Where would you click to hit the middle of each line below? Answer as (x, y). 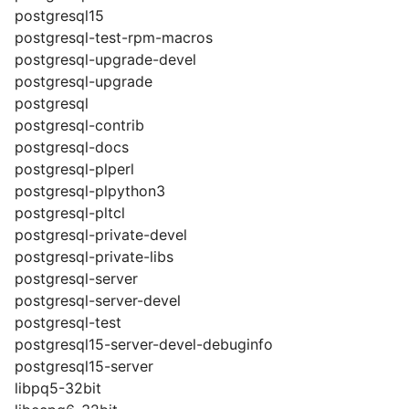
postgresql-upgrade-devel (105, 59)
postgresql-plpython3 (90, 191)
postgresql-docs (72, 147)
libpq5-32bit (58, 388)
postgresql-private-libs (94, 257)
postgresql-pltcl (70, 213)
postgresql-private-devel (101, 235)
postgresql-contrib (79, 125)
